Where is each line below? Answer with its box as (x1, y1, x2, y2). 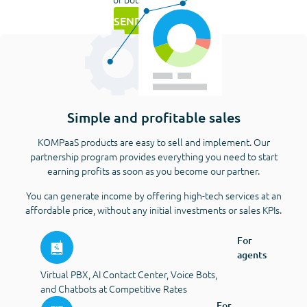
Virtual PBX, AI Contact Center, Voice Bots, (40, 267, 217, 281)
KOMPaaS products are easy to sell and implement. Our (37, 134, 270, 149)
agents (237, 247, 267, 261)
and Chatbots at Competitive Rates (40, 281, 187, 295)
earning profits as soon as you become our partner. (47, 163, 260, 177)
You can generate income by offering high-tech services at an (25, 188, 282, 202)
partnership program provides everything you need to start (29, 149, 278, 163)
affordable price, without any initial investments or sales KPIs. (25, 202, 282, 217)
